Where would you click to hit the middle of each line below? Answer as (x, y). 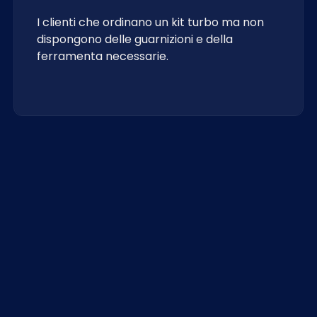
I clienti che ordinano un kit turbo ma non (151, 22)
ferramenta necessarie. (103, 56)
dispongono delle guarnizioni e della (135, 39)
